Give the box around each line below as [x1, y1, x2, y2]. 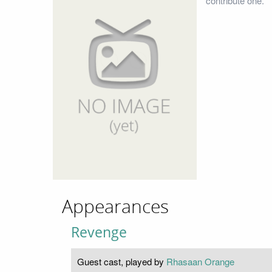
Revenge [71, 222, 127, 242]
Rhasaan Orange [166, 254, 234, 268]
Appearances [62, 195, 169, 218]
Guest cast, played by [77, 254, 166, 268]
